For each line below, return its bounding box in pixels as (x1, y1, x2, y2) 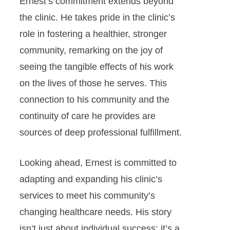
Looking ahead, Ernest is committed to (19, 158, 177, 168)
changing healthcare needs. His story (19, 207, 171, 217)
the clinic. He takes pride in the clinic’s (19, 12, 175, 23)
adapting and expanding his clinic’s (19, 174, 162, 184)
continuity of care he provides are (19, 111, 156, 121)
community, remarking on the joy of (19, 45, 163, 55)
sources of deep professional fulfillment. (19, 127, 182, 138)
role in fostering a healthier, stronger (19, 29, 167, 39)
